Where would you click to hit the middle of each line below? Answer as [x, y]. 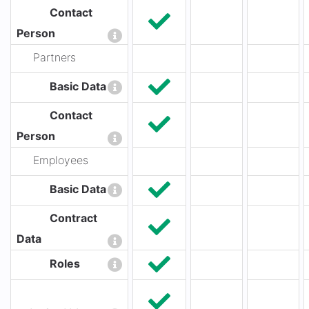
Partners [54, 58]
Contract [73, 218]
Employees [61, 160]
